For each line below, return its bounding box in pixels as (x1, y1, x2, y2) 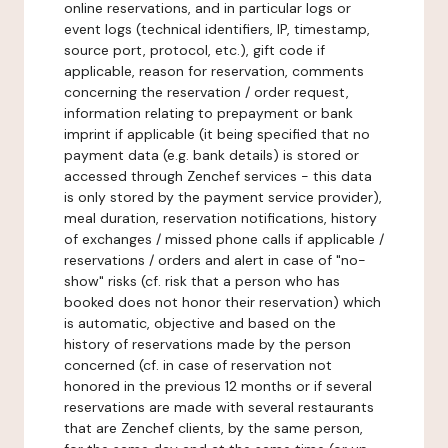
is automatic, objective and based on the (64, 314, 336, 332)
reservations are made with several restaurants (64, 398, 374, 416)
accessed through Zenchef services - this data (64, 167, 372, 185)
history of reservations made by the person (64, 335, 351, 353)
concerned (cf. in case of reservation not (64, 356, 332, 374)
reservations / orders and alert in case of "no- (64, 251, 366, 269)
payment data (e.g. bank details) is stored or (64, 146, 359, 164)
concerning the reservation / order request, (64, 83, 349, 101)
